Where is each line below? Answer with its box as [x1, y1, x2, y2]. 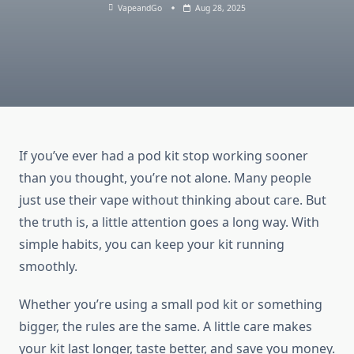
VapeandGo [118, 2, 163, 13]
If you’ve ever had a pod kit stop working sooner [19, 147, 308, 165]
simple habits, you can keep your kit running [19, 235, 284, 254]
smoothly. [19, 258, 77, 276]
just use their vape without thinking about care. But [19, 191, 326, 209]
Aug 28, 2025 [195, 2, 247, 13]
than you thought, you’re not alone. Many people [19, 169, 311, 187]
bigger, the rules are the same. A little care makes [19, 318, 312, 336]
